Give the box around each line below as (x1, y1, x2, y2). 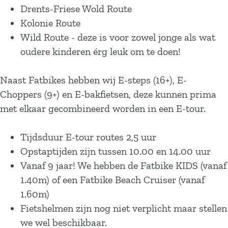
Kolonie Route (20, 17, 80, 29)
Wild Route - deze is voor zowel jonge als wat (20, 31, 215, 43)
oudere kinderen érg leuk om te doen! (20, 45, 181, 58)
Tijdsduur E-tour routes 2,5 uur (20, 131, 156, 143)
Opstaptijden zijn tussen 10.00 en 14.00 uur (20, 145, 211, 157)
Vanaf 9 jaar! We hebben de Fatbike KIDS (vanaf (20, 159, 226, 172)
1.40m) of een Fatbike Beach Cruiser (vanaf (20, 174, 205, 186)
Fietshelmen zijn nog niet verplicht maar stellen (20, 202, 227, 214)
